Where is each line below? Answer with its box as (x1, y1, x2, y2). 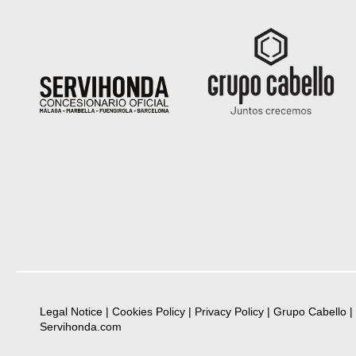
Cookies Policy (112, 305, 185, 319)
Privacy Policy (195, 305, 264, 319)
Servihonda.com (40, 320, 122, 334)
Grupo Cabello (273, 305, 346, 319)
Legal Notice (40, 305, 103, 319)
